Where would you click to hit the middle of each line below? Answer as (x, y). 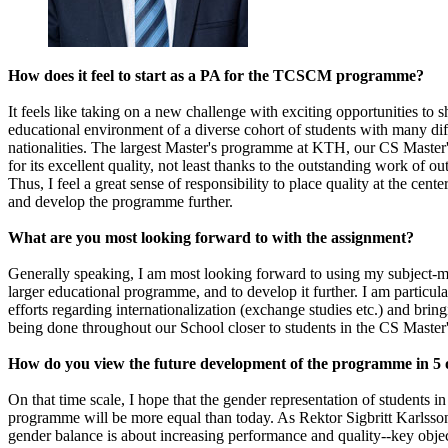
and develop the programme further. (120, 201)
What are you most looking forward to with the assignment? (211, 237)
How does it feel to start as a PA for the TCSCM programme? (216, 75)
